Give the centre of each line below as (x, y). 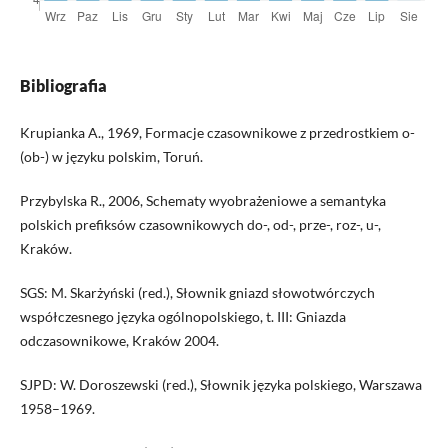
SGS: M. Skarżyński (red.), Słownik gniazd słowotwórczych (197, 293)
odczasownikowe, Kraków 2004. (119, 341)
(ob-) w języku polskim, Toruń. (111, 157)
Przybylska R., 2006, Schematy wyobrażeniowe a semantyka (202, 201)
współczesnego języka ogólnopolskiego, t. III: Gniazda (182, 317)
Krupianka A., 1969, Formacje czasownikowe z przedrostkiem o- (217, 133)
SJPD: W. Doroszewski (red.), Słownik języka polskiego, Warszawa (220, 385)
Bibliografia (63, 86)
